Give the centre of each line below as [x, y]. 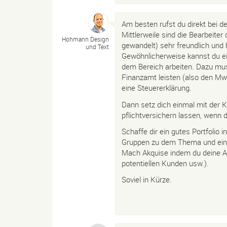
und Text [97, 47]
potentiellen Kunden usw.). [165, 163]
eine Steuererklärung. [157, 88]
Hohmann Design [85, 39]
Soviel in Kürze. [147, 179]
